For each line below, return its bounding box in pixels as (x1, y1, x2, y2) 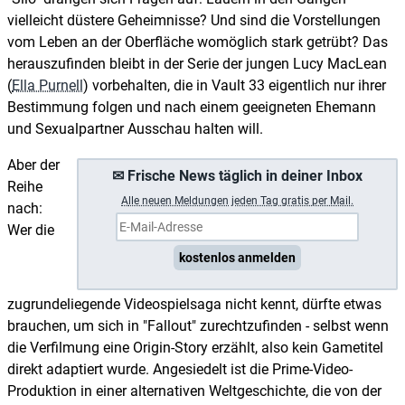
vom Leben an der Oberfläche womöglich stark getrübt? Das (7, 33, 388, 51)
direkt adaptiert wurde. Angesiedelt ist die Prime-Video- (7, 360, 353, 378)
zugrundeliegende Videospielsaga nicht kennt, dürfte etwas (7, 295, 381, 313)
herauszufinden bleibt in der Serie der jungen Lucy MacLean (7, 54, 387, 72)
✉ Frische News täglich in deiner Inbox (112, 166, 363, 184)
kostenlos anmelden (179, 250, 296, 265)
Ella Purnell (12, 76, 83, 94)
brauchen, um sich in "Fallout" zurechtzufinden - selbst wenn (7, 316, 389, 334)
